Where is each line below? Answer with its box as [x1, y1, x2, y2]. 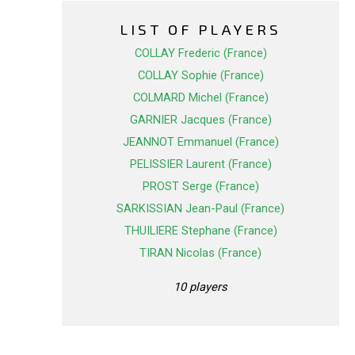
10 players [174, 279, 227, 294]
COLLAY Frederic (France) [134, 46, 267, 61]
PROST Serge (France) [142, 179, 259, 194]
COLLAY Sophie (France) [137, 68, 264, 83]
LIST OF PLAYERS [120, 20, 281, 39]
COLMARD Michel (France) [132, 90, 269, 105]
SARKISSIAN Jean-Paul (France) [116, 201, 284, 216]
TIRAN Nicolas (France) [139, 246, 261, 261]
